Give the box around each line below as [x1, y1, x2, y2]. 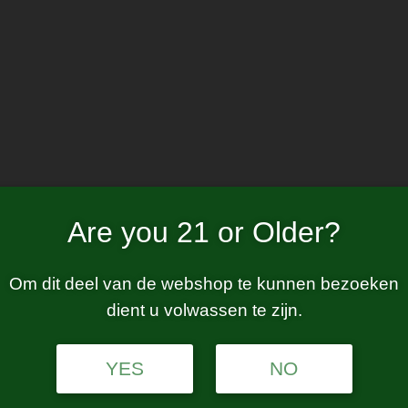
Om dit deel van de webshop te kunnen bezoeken [9, 273, 399, 293]
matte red [136, 146, 272, 181]
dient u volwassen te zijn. [106, 300, 302, 320]
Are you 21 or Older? [67, 215, 341, 249]
